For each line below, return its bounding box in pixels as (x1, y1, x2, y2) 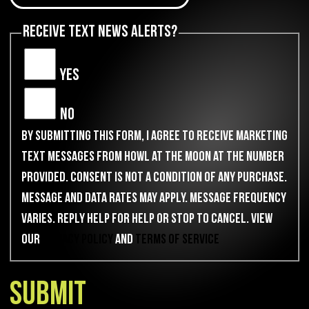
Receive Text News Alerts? (23, 25, 177, 42)
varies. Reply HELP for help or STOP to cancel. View (21, 213, 272, 228)
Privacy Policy (42, 234, 113, 248)
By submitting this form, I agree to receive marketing (21, 130, 288, 145)
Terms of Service (135, 234, 219, 248)
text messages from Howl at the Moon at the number (21, 151, 284, 166)
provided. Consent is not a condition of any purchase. (21, 172, 287, 186)
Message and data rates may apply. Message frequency (21, 192, 286, 207)
